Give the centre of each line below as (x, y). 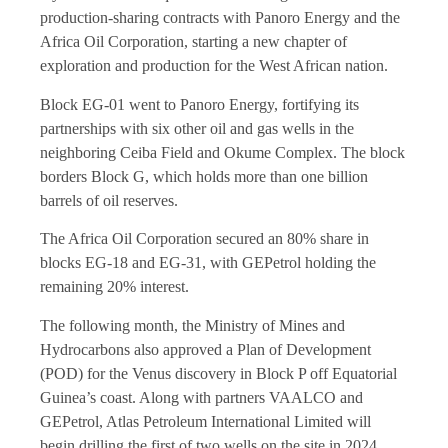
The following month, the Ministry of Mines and (192, 325)
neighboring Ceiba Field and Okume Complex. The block (222, 152)
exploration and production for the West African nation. (214, 66)
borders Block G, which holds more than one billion (204, 176)
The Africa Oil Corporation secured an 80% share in (204, 239)
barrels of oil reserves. (109, 200)
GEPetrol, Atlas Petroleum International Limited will (205, 421)
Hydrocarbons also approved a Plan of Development (205, 349)
